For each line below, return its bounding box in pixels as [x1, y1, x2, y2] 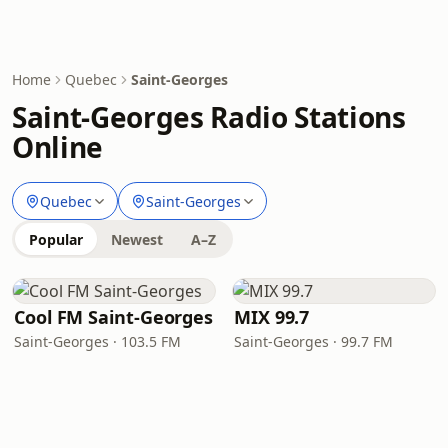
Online [12, 128, 103, 166]
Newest [111, 230, 163, 249]
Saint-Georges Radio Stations [12, 98, 406, 136]
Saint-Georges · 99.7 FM [234, 332, 393, 351]
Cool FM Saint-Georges [14, 305, 214, 329]
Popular [29, 230, 83, 249]
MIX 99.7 [234, 305, 310, 329]
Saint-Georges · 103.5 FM [14, 332, 181, 351]
